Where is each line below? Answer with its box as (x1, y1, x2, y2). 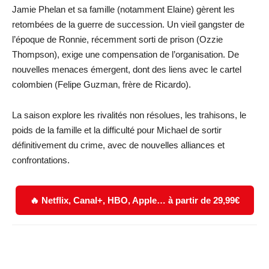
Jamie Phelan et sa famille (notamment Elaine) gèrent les (12, 4, 235, 15)
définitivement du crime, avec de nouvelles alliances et (12, 140, 225, 151)
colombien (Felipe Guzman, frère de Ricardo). (12, 79, 191, 90)
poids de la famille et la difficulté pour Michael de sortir (12, 125, 222, 136)
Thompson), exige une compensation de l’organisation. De (12, 49, 239, 60)
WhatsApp (170, 245, 202, 255)
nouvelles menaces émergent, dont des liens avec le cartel (12, 64, 241, 75)
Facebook (40, 245, 71, 255)
